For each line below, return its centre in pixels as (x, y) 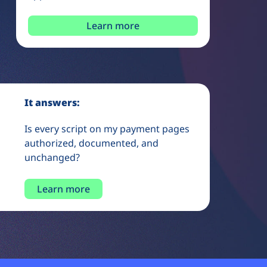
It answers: (52, 102)
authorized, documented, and (92, 143)
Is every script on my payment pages (107, 128)
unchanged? (52, 157)
